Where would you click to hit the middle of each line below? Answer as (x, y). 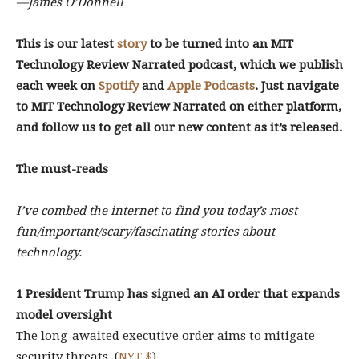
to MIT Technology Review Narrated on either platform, (179, 107)
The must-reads (62, 169)
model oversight (64, 315)
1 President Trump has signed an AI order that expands (178, 294)
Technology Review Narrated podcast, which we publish (179, 65)
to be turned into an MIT (220, 44)
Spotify (119, 86)
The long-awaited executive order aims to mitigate (165, 336)
